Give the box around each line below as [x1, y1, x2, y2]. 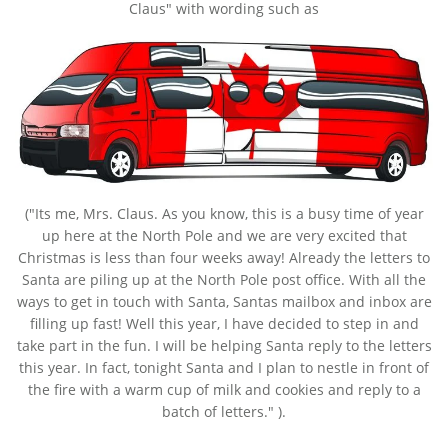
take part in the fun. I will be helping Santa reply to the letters [16, 335, 432, 355]
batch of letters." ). [162, 401, 286, 421]
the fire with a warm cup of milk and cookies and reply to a [27, 379, 421, 399]
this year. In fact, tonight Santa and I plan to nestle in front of [19, 357, 429, 377]
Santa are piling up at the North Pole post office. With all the [22, 269, 426, 289]
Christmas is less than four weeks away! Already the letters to [18, 247, 430, 267]
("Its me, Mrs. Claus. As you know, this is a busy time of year [24, 203, 424, 223]
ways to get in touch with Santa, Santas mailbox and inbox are [16, 291, 432, 311]
